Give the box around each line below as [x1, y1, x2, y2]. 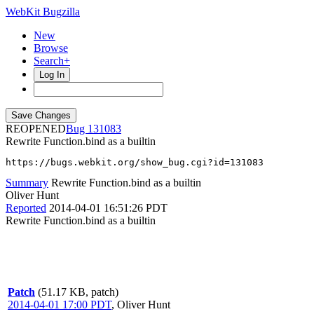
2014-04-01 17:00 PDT [8, 299, 111, 310]
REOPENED [6, 123, 66, 135]
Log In [39, 69, 64, 80]
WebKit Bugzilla [6, 6, 80, 18]
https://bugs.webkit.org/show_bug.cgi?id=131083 [6, 157, 264, 168]
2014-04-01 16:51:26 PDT [49, 202, 168, 214]
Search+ [34, 55, 70, 67]
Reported [6, 202, 46, 214]
